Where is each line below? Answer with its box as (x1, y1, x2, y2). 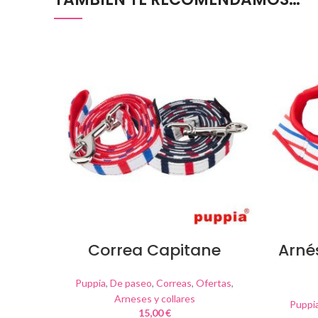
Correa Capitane (88, 239, 221, 261)
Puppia (75, 277, 106, 289)
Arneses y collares (114, 292, 195, 305)
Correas (156, 277, 192, 289)
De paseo (110, 277, 152, 289)
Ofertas (196, 277, 231, 289)
